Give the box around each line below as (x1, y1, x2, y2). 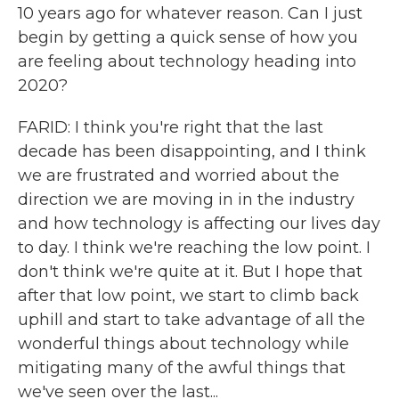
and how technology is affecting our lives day (18, 214, 380, 233)
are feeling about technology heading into (18, 52, 356, 71)
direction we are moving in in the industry (18, 190, 354, 209)
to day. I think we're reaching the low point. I (18, 238, 370, 257)
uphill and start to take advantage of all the (18, 310, 365, 330)
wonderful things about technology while (18, 334, 349, 354)
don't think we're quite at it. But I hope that (18, 262, 362, 281)
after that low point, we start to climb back (18, 286, 359, 305)
